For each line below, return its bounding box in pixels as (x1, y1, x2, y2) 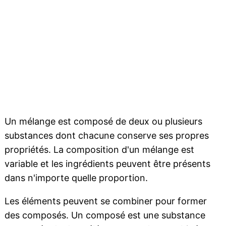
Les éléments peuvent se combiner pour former (4, 196, 207, 207)
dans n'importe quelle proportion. (4, 173, 148, 184)
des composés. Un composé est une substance (4, 210, 205, 221)
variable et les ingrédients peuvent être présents (4, 158, 210, 169)
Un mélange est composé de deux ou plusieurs (4, 116, 202, 127)
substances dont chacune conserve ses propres (4, 130, 209, 141)
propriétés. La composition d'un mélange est (4, 144, 194, 155)
